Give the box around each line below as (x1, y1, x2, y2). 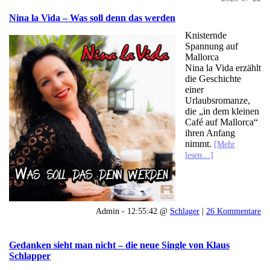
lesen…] (184, 149, 213, 160)
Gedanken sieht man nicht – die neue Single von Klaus (9, 240, 230, 251)
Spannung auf (184, 40, 238, 51)
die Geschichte (184, 73, 241, 84)
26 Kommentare (206, 206, 261, 216)
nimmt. (184, 138, 214, 149)
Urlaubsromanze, (184, 95, 250, 105)
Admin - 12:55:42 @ (96, 206, 170, 216)
